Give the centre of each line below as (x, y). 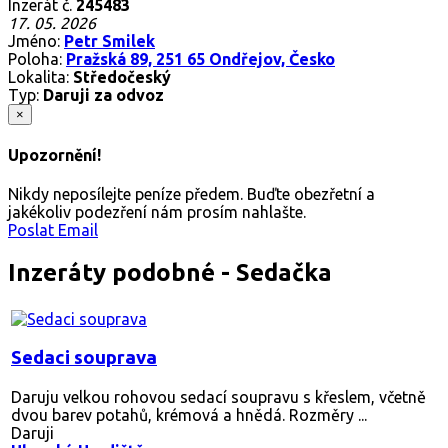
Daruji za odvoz (103, 94)
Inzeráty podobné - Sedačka (170, 273)
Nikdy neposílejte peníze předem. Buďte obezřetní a (191, 194)
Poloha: (37, 58)
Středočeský (122, 76)
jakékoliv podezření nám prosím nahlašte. (157, 212)
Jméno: (36, 40)
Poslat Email (53, 230)
